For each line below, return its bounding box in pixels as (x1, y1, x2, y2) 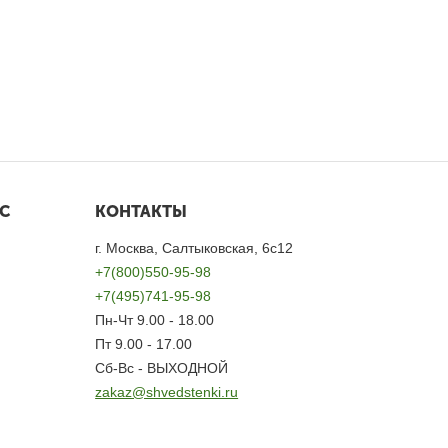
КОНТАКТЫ (95, 202, 188, 221)
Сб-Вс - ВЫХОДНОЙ (95, 360, 229, 376)
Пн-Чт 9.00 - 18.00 (95, 312, 215, 328)
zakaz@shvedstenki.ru (95, 384, 239, 400)
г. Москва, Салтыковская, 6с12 (95, 240, 294, 256)
